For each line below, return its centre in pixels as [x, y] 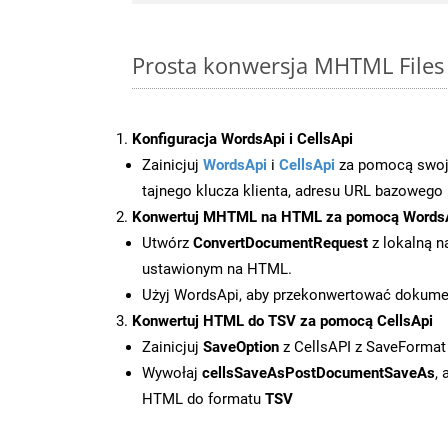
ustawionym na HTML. [217, 268]
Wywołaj [172, 372]
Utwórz [167, 242]
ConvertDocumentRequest [280, 242]
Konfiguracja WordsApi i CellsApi [242, 138]
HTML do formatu [203, 398]
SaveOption [241, 346]
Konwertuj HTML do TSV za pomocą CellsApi [282, 320]
